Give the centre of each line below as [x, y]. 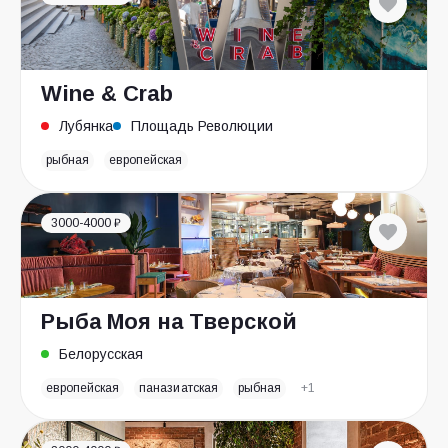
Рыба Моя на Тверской [169, 321]
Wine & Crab [107, 93]
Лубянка [86, 126]
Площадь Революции [202, 126]
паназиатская [178, 388]
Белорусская [101, 354]
